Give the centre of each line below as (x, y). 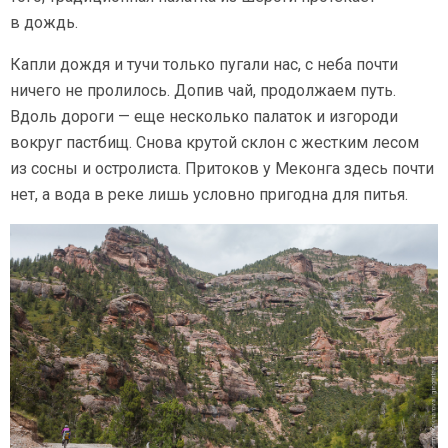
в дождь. (44, 23)
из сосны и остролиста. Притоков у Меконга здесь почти (222, 169)
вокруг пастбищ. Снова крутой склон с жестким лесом (214, 143)
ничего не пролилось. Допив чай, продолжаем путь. (203, 91)
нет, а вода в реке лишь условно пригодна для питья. (211, 195)
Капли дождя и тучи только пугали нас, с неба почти (204, 65)
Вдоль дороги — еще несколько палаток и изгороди (204, 117)
